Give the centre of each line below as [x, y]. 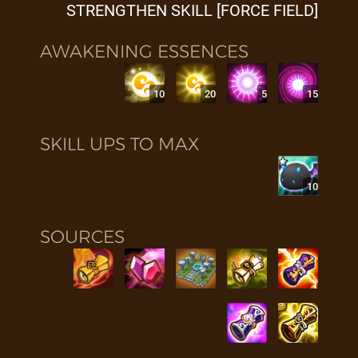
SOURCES [82, 237]
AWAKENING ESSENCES [144, 52]
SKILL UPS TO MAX [119, 144]
